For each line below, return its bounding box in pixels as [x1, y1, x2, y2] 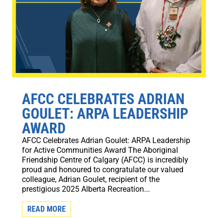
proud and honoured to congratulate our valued [21, 164, 183, 174]
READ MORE [27, 204, 66, 214]
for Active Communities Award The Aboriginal [21, 145, 178, 155]
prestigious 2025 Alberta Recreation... [21, 184, 150, 194]
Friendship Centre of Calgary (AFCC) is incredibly [21, 155, 188, 164]
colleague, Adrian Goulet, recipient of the [21, 174, 160, 184]
